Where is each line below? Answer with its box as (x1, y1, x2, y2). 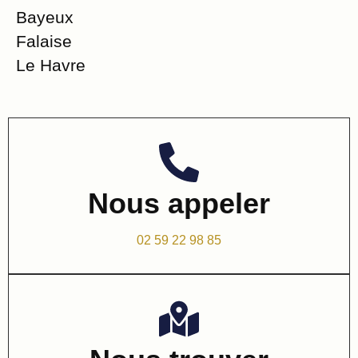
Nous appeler (88, 186, 270, 220)
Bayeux (16, 7, 74, 26)
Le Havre (16, 55, 86, 74)
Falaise (16, 31, 72, 50)
